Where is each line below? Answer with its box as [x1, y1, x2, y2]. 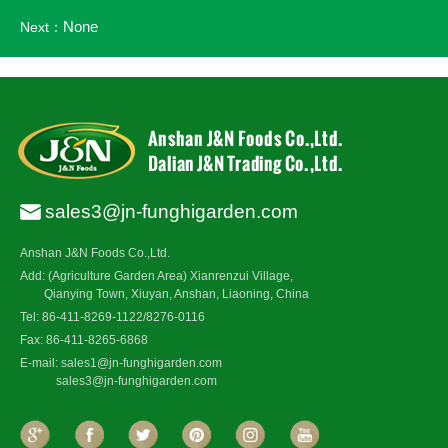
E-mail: [20, 356, 61, 371]
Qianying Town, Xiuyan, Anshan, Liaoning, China [20, 287, 309, 302]
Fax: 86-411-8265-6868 [20, 333, 148, 348]
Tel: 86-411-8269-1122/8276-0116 [20, 310, 205, 325]
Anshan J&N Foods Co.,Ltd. [20, 246, 170, 261]
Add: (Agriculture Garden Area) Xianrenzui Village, [20, 269, 293, 284]
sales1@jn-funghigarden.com [61, 356, 222, 371]
